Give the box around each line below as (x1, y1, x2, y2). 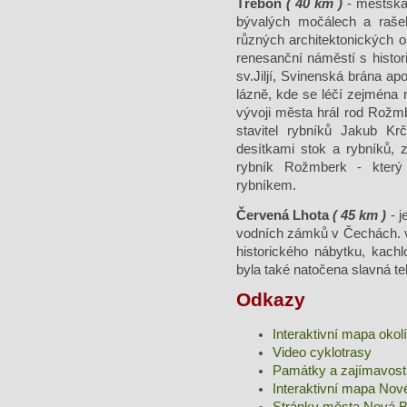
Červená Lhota (236, 208, 333, 223)
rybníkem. (236, 178, 296, 194)
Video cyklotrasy (273, 344, 372, 360)
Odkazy (236, 289, 305, 311)
